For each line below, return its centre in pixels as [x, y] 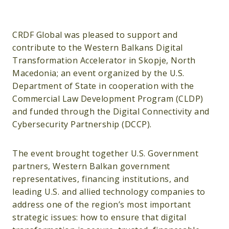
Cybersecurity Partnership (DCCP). [82, 124]
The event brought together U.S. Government [105, 154]
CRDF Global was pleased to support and [95, 35]
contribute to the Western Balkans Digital [98, 48]
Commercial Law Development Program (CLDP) [108, 99]
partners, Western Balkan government [91, 166]
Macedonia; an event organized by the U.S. [98, 73]
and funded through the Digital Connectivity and [111, 112]
